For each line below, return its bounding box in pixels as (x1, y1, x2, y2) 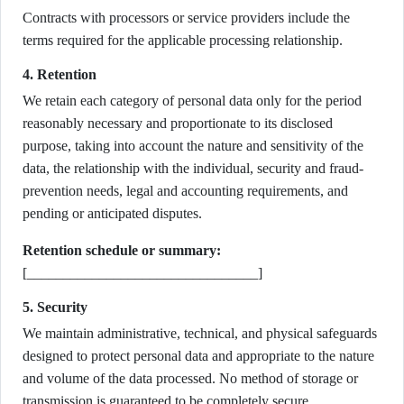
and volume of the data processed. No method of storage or (23, 371, 358, 386)
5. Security (23, 299, 87, 315)
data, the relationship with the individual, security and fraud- (23, 161, 363, 176)
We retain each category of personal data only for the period (23, 93, 362, 108)
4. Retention (23, 67, 96, 82)
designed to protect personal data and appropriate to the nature (23, 348, 374, 363)
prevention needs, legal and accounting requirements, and (23, 183, 348, 198)
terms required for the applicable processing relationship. (23, 32, 343, 48)
